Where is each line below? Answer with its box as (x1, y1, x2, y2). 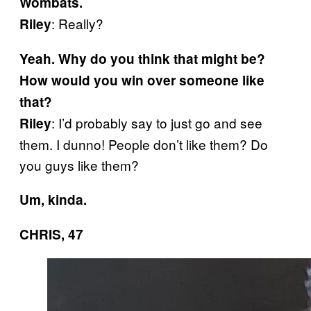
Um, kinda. (19, 190, 87, 209)
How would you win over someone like (19, 70, 264, 90)
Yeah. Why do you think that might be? (19, 49, 265, 68)
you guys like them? (19, 155, 139, 174)
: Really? (51, 13, 103, 33)
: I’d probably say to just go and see (51, 112, 262, 132)
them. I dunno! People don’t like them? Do (19, 134, 268, 153)
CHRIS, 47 (19, 224, 83, 244)
